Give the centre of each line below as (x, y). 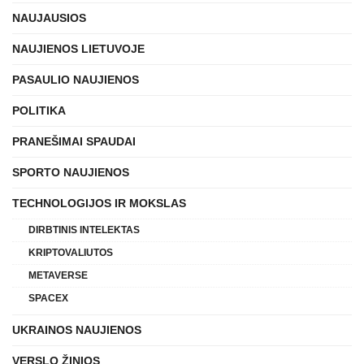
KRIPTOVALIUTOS (71, 252)
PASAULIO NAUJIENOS (76, 79)
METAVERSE (58, 275)
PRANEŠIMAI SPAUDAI (74, 141)
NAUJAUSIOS (49, 17)
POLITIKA (39, 110)
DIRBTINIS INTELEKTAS (84, 230)
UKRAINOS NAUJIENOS (77, 329)
